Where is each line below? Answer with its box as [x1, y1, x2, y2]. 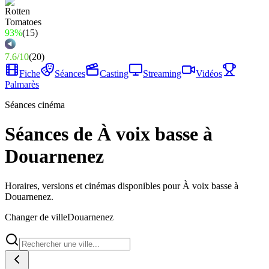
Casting [100, 68, 128, 79]
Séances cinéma [5, 100, 65, 110]
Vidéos [196, 68, 222, 79]
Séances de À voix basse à [5, 123, 213, 145]
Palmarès [5, 79, 39, 89]
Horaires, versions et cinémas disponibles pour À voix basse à [5, 180, 238, 191]
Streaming [143, 68, 181, 79]
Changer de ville [5, 211, 67, 222]
